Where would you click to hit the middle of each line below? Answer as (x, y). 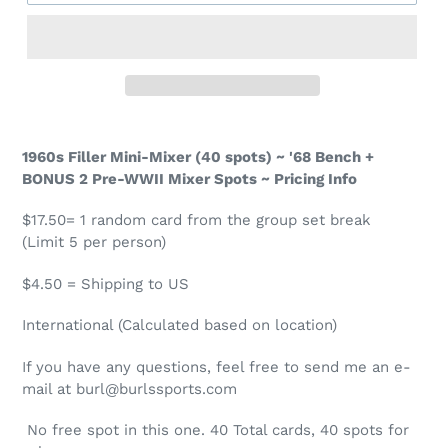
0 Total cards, (267, 430)
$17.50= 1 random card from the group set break (196, 220)
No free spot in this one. (113, 430)
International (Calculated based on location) (179, 325)
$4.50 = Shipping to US (105, 283)
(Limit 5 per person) (94, 242)
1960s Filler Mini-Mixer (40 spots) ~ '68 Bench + (198, 156)
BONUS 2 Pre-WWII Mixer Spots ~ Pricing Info (191, 178)
